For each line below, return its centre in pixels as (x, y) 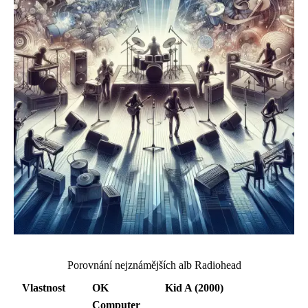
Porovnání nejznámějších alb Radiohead (154, 265)
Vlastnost (44, 288)
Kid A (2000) (194, 288)
